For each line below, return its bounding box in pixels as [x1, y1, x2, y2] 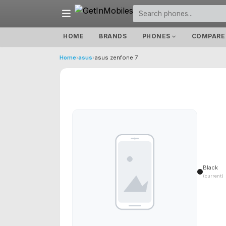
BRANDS [99, 33, 127, 40]
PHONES [142, 33, 173, 40]
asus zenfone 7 [94, 54, 138, 61]
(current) [203, 173, 223, 179]
